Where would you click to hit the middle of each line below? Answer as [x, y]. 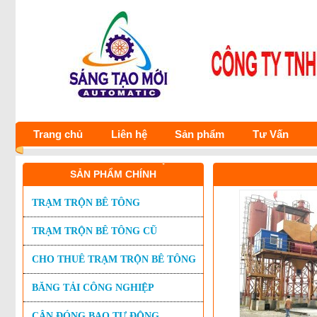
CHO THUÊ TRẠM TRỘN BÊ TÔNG [114, 259]
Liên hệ [129, 134]
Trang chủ [58, 134]
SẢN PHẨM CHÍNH [113, 174]
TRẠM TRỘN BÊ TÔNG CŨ [94, 231]
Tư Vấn [270, 134]
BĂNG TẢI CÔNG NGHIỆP [93, 288]
